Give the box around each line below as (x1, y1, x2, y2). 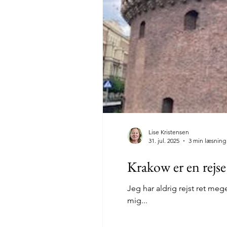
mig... (127, 196, 147, 205)
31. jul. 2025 (148, 137, 179, 144)
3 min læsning (188, 137, 226, 144)
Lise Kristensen (148, 128, 189, 136)
